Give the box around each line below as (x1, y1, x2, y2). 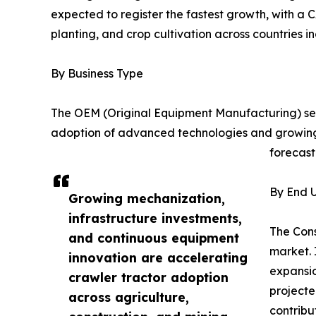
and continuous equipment (68, 229, 239, 245)
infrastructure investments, (68, 209, 242, 226)
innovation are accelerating (68, 249, 248, 265)
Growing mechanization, (68, 190, 225, 206)
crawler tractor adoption (68, 269, 229, 285)
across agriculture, (68, 288, 189, 305)
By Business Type (51, 66, 143, 80)
